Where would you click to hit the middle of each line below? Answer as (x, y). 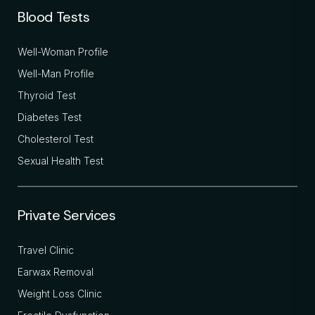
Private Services (67, 215)
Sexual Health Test (60, 161)
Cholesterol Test (56, 139)
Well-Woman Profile (63, 52)
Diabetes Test (50, 117)
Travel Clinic (46, 250)
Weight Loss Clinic (60, 293)
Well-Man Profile (56, 74)
